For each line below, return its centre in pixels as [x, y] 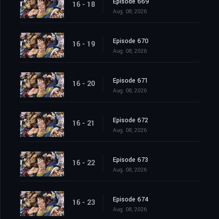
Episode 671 [131, 81]
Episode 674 [131, 200]
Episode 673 [131, 160]
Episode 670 [131, 41]
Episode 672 [131, 120]
